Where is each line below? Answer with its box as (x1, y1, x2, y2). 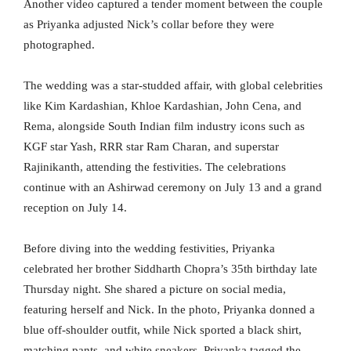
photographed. (24, 38, 95, 51)
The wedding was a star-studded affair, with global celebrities (24, 78, 323, 92)
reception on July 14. (24, 201, 127, 214)
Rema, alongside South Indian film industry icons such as (24, 119, 305, 132)
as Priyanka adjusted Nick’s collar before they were (24, 17, 274, 31)
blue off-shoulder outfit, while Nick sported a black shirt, (24, 323, 302, 336)
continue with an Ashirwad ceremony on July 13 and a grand (24, 180, 322, 194)
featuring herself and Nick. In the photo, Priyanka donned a (24, 302, 315, 316)
